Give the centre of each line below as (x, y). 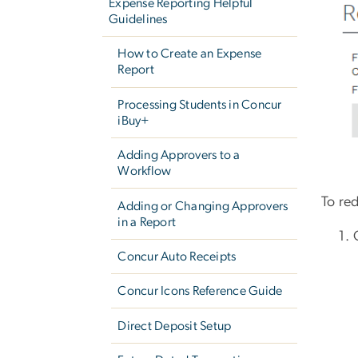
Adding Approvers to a (179, 155)
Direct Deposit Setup (175, 326)
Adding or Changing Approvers (203, 206)
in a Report (147, 222)
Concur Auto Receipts (177, 256)
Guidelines (138, 20)
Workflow (145, 171)
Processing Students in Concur (200, 104)
